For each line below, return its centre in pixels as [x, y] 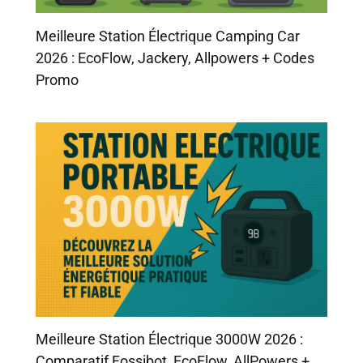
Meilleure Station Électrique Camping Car [168, 36]
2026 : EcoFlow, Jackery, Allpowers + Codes [175, 58]
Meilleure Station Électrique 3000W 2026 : [170, 340]
